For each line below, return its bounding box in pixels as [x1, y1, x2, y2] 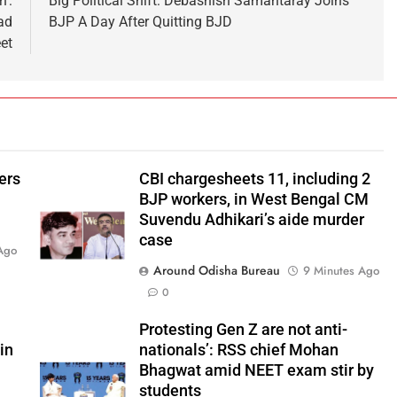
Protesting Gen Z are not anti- [138, 320, 347, 339]
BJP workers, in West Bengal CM [138, 190, 369, 208]
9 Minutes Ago [302, 261, 379, 279]
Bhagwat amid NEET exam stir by [138, 361, 374, 379]
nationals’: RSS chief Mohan [138, 340, 339, 359]
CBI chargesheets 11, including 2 [138, 169, 370, 188]
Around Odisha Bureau [152, 261, 280, 279]
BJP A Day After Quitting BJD [48, 12, 232, 30]
